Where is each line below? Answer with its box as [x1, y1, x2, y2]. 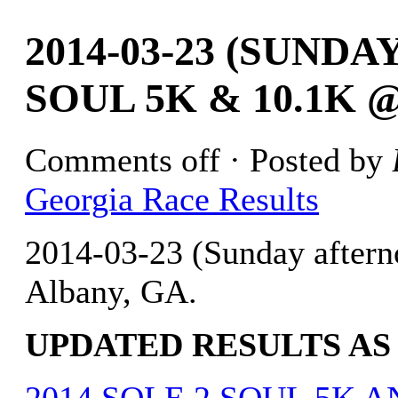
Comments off [25, 141, 220, 179]
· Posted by [220, 141, 392, 179]
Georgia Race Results [25, 180, 319, 219]
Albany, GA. [25, 273, 197, 311]
